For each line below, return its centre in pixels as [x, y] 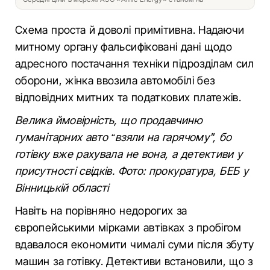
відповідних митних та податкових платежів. [128, 97]
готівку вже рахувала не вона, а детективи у [129, 154]
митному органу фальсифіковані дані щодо [124, 47]
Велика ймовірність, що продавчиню [109, 120]
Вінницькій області [62, 188]
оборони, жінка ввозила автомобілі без [115, 80]
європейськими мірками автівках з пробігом [128, 228]
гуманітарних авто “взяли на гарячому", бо [124, 137]
